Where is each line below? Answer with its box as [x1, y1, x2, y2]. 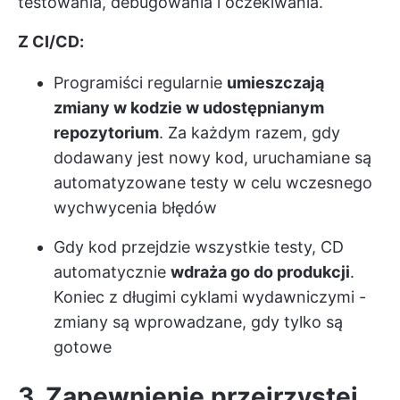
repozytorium [54, 123, 159, 142]
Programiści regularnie [54, 73, 227, 92]
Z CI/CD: [18, 32, 84, 51]
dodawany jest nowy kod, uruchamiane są [54, 148, 371, 167]
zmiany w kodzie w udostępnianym [54, 98, 324, 117]
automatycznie [54, 262, 171, 281]
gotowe [54, 337, 112, 356]
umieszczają [227, 73, 324, 92]
